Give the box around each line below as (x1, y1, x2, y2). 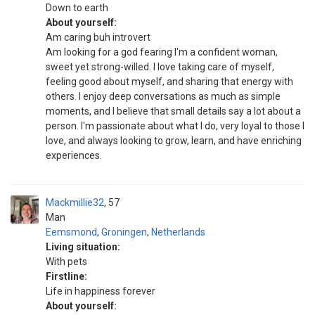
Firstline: (46, 271, 87, 282)
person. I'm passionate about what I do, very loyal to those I (46, 120, 304, 131)
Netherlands (151, 226, 205, 238)
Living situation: (46, 241, 120, 252)
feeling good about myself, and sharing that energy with (46, 76, 293, 87)
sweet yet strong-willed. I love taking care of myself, (46, 61, 274, 72)
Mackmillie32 (46, 197, 104, 208)
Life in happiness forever (46, 285, 155, 297)
